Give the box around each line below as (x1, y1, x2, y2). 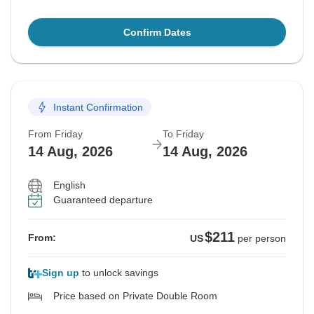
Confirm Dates (123, 27, 191, 39)
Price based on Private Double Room (53, 290, 217, 302)
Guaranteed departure (53, 194, 153, 206)
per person (238, 233, 286, 245)
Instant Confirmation (53, 101, 143, 113)
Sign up (42, 267, 79, 279)
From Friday (28, 128, 83, 140)
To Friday (163, 128, 204, 140)
